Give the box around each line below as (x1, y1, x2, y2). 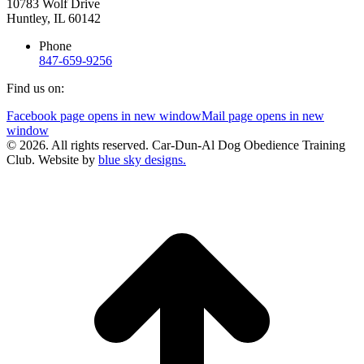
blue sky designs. (98, 152, 186, 167)
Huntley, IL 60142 (6, 11, 101, 25)
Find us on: (6, 80, 64, 95)
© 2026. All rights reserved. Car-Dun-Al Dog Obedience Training (6, 137, 345, 152)
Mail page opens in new (201, 108, 324, 123)
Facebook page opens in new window (6, 108, 201, 123)
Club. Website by (6, 152, 98, 167)
